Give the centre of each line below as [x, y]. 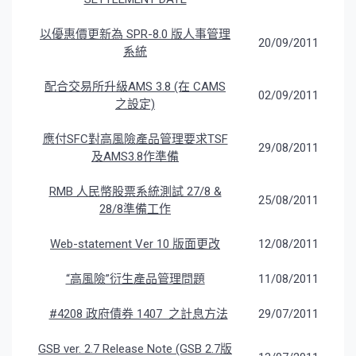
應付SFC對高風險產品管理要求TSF [135, 139]
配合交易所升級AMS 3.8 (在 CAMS [135, 87]
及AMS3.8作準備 [135, 157]
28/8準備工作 [135, 209]
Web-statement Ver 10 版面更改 [135, 244]
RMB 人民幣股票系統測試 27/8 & [135, 192]
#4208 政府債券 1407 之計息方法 [138, 314]
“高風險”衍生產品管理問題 [135, 279]
